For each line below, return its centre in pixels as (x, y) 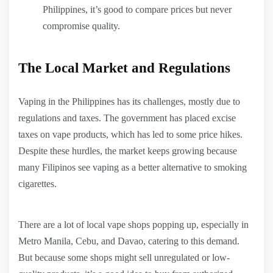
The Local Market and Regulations (124, 68)
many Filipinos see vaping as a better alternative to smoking (133, 167)
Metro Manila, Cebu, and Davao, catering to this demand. (129, 241)
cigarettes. (37, 184)
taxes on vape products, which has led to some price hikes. (130, 134)
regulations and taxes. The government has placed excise (127, 118)
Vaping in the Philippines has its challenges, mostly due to (129, 101)
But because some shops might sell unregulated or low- (124, 257)
